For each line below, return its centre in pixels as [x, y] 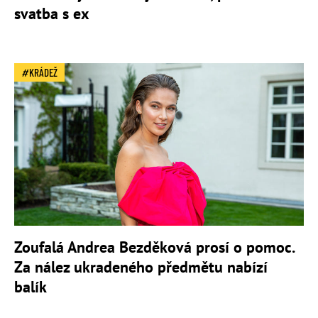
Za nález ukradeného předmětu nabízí [141, 267]
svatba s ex [52, 13]
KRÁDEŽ [43, 72]
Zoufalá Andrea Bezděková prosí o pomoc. [154, 247]
